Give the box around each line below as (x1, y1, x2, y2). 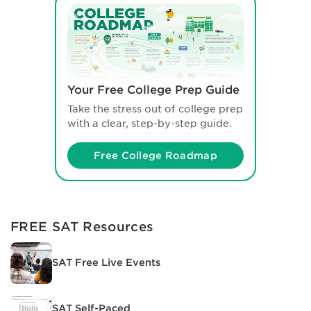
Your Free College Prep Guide (67, 83, 239, 96)
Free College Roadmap (94, 149, 217, 161)
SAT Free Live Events (52, 257, 160, 269)
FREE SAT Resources (10, 219, 154, 234)
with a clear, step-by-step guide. (67, 117, 232, 129)
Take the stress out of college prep (67, 103, 243, 115)
